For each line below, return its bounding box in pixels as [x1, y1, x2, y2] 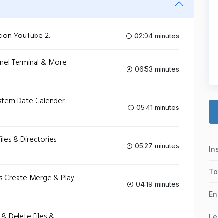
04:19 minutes [134, 180, 179, 188]
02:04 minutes [132, 32, 179, 40]
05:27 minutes [133, 141, 179, 150]
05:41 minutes [134, 103, 179, 111]
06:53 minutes [133, 64, 179, 73]
